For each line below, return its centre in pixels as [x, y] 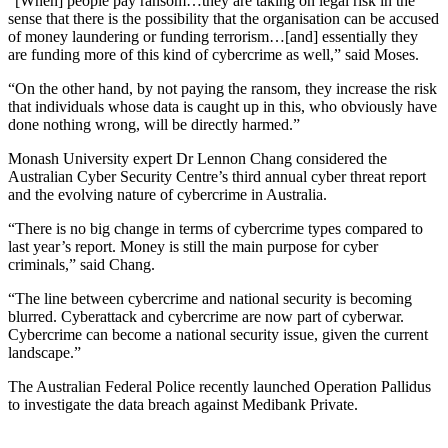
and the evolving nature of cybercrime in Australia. [167, 194]
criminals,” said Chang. [81, 264]
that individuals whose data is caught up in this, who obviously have [222, 106]
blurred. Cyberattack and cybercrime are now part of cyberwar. [206, 316]
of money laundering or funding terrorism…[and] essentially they [213, 36]
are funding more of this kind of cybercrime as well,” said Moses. [213, 54]
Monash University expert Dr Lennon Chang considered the [197, 158]
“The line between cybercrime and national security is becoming [210, 298]
